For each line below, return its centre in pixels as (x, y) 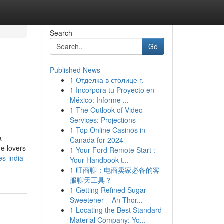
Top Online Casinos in (110, 130)
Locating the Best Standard (119, 210)
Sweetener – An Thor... (106, 200)
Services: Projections (103, 120)
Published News (75, 70)
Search (61, 33)
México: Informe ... (99, 100)
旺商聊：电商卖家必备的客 (118, 170)
